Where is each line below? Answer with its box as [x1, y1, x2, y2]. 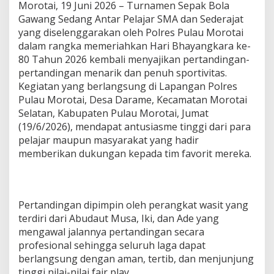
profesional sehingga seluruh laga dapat [18, 238, 206, 252]
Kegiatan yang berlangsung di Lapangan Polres [18, 79, 237, 93]
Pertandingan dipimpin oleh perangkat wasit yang [18, 198, 248, 212]
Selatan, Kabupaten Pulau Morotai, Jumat [18, 106, 209, 120]
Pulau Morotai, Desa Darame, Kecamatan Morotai [18, 92, 247, 106]
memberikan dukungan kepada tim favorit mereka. [18, 146, 251, 160]
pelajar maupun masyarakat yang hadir [18, 133, 199, 147]
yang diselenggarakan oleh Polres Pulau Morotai [18, 25, 243, 39]
